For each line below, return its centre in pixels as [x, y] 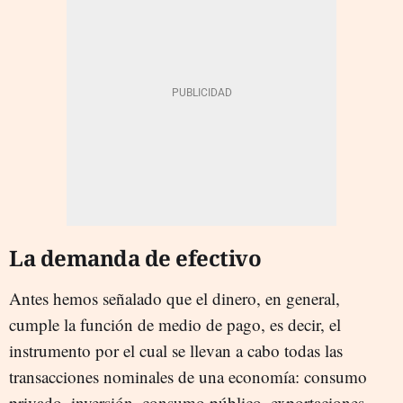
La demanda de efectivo [135, 257]
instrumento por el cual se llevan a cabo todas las [176, 350]
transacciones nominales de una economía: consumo [188, 376]
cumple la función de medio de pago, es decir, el [175, 324]
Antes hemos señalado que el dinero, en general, [175, 298]
